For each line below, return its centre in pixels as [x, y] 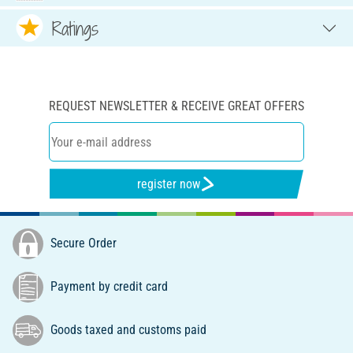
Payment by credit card [108, 286]
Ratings [75, 28]
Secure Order [82, 243]
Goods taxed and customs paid [127, 329]
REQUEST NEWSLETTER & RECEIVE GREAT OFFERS [176, 106]
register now [169, 184]
